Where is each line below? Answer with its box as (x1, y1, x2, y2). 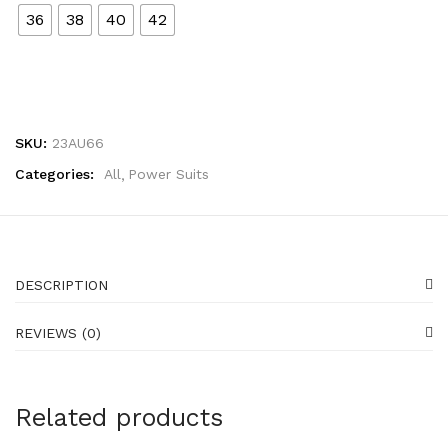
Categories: (15, 165, 99, 182)
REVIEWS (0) (15, 324, 101, 341)
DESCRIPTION (15, 276, 108, 293)
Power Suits (128, 165, 209, 182)
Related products (15, 402, 223, 432)
